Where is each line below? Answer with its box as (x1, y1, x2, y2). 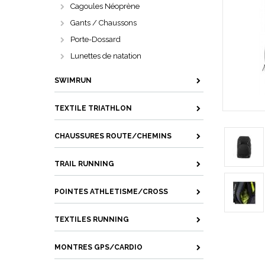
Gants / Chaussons (70, 18, 137, 27)
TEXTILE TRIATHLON (54, 104, 132, 112)
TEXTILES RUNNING (54, 215, 129, 224)
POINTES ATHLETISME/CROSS (54, 188, 168, 196)
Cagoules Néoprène (70, 2, 140, 11)
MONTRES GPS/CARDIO (54, 243, 143, 251)
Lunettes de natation (70, 51, 141, 60)
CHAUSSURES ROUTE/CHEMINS (54, 132, 172, 140)
